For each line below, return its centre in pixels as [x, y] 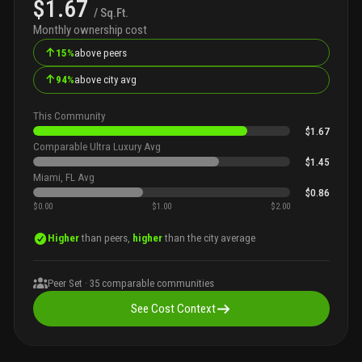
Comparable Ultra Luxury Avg [97, 146]
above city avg [105, 80]
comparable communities [158, 284]
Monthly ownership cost [90, 30]
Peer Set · [69, 284]
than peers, [106, 238]
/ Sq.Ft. [111, 13]
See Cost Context [174, 308]
